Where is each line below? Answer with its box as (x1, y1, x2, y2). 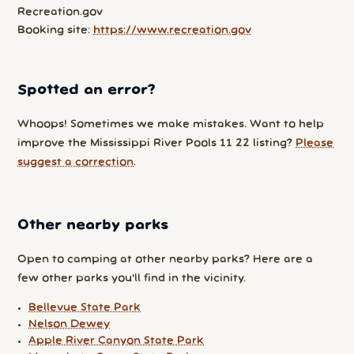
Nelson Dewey (28, 319, 111, 330)
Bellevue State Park (28, 303, 141, 314)
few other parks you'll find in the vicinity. (17, 273, 247, 284)
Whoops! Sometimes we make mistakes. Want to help (17, 119, 325, 130)
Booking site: (17, 25, 94, 36)
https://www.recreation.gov (93, 25, 252, 36)
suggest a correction (17, 157, 134, 168)
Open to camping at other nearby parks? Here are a (17, 254, 314, 265)
